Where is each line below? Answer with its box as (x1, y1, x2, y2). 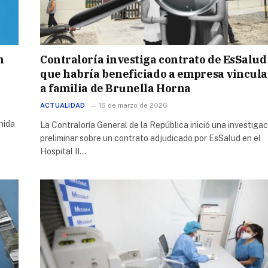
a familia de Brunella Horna (40, 81, 191, 95)
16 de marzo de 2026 (99, 101, 168, 109)
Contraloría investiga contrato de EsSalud (40, 52, 267, 66)
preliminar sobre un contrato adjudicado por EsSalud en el (40, 133, 261, 143)
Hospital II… (40, 146, 86, 156)
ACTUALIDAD (40, 101, 86, 109)
